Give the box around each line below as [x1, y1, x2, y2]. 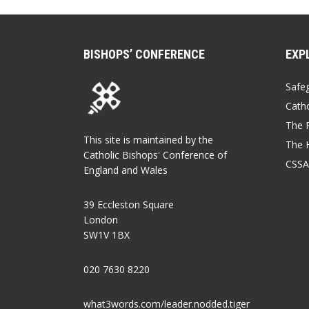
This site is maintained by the [83, 133, 213, 147]
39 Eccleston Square [83, 198, 174, 212]
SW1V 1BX [83, 228, 130, 242]
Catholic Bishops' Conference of [83, 148, 227, 162]
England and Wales [83, 163, 168, 177]
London [83, 213, 118, 227]
